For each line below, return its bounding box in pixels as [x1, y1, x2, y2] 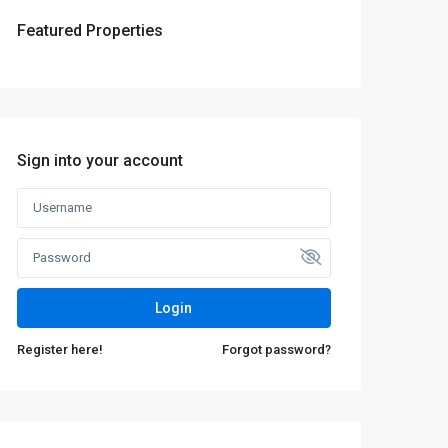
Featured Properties [17, 21, 163, 40]
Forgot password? [221, 342, 331, 357]
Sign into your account [17, 151, 183, 170]
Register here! [17, 342, 103, 357]
